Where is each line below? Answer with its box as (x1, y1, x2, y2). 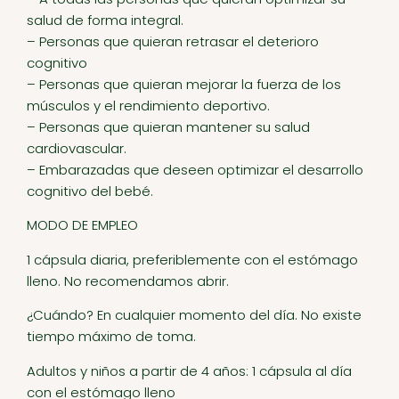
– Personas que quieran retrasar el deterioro (27, 32, 319, 52)
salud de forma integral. (27, 11, 183, 30)
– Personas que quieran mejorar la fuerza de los (27, 75, 341, 94)
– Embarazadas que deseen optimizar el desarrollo (27, 160, 363, 180)
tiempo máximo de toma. (27, 327, 196, 346)
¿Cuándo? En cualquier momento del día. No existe (27, 305, 362, 325)
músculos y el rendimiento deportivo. (27, 96, 270, 116)
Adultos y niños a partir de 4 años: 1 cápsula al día (27, 361, 352, 380)
